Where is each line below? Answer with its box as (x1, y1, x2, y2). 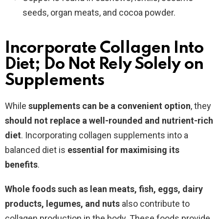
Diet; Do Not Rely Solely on (5, 56, 203, 73)
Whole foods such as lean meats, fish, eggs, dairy (5, 183, 203, 194)
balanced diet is (5, 144, 67, 155)
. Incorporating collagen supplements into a (21, 130, 188, 140)
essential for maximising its (67, 144, 179, 155)
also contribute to (120, 198, 190, 209)
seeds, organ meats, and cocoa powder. (22, 7, 175, 18)
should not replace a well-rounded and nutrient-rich (5, 115, 213, 126)
